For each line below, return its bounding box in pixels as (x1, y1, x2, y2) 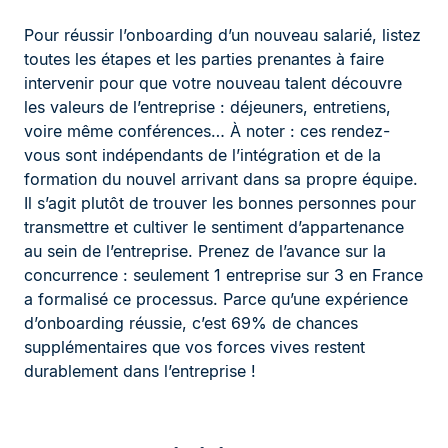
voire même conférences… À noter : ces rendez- (24, 121, 390, 142)
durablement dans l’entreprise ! (24, 361, 256, 382)
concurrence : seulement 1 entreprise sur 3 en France (24, 265, 423, 286)
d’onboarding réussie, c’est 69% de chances (24, 313, 358, 334)
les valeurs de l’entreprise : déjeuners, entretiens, (24, 97, 391, 118)
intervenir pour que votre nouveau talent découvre (24, 73, 402, 94)
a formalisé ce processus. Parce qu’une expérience (24, 289, 408, 310)
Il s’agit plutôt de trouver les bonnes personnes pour (24, 193, 416, 214)
